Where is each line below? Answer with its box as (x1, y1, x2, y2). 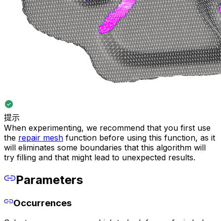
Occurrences (13, 197, 72, 209)
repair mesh (18, 132, 63, 143)
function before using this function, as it (63, 132, 215, 143)
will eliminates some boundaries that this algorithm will (4, 142, 206, 152)
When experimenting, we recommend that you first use (4, 122, 211, 133)
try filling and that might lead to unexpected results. (4, 152, 195, 162)
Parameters (16, 172, 83, 187)
